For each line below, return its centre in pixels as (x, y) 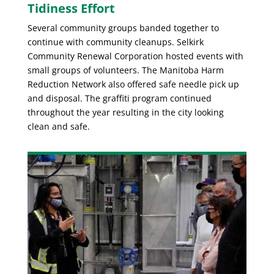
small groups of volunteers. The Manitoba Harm (125, 70)
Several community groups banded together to (123, 28)
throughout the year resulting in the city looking (125, 112)
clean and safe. (58, 126)
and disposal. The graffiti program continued (119, 98)
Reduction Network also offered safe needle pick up (133, 84)
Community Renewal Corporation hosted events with (135, 56)
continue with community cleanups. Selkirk (115, 42)
